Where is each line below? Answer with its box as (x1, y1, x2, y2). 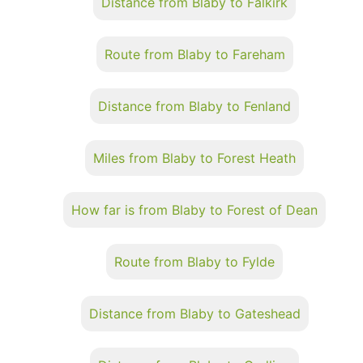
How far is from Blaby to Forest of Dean (71, 201, 318, 218)
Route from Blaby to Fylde (114, 253, 275, 270)
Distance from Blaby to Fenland (98, 97, 291, 114)
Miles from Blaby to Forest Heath (93, 149, 296, 166)
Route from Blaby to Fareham (104, 45, 285, 62)
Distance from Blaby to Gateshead (88, 305, 301, 322)
